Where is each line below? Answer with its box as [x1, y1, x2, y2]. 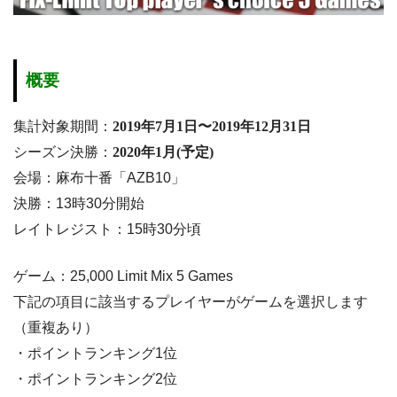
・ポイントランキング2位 [13, 371, 177, 387]
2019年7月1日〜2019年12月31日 [113, 119, 311, 135]
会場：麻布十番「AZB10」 [13, 170, 185, 186]
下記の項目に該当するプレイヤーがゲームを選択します [13, 294, 368, 310]
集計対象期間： [13, 119, 113, 135]
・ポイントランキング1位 [13, 346, 177, 362]
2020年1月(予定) [113, 144, 214, 160]
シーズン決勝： [13, 144, 113, 160]
